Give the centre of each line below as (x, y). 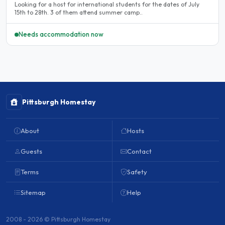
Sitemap (33, 193)
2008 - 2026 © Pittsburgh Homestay (58, 219)
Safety (137, 172)
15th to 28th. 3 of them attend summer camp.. (79, 12)
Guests (31, 151)
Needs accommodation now (61, 34)
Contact (139, 151)
